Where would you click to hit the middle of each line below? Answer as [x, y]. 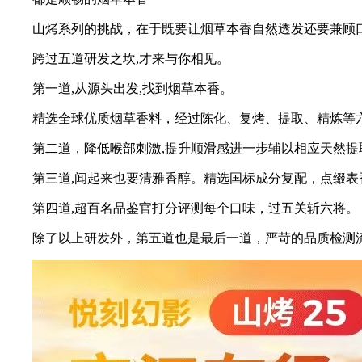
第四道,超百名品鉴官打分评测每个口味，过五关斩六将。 [196, 208]
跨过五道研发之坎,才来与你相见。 [131, 59]
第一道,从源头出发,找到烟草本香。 [133, 89]
